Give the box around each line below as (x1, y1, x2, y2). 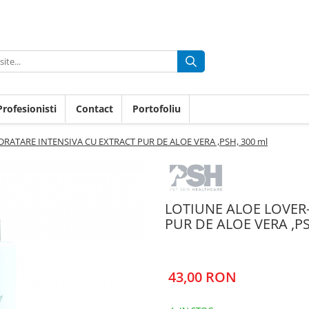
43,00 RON (168, 268, 237, 287)
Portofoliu (132, 102, 181, 116)
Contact (76, 102, 113, 116)
